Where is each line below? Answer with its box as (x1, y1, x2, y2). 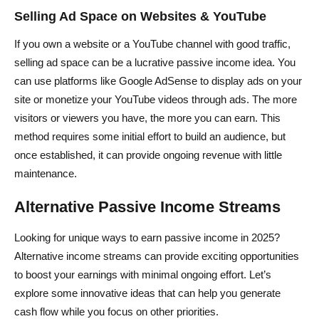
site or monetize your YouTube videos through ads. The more (14, 93, 297, 105)
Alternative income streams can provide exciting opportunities (14, 249, 299, 262)
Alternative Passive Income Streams (14, 197, 281, 216)
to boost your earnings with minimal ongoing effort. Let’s (14, 268, 271, 281)
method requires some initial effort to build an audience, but (14, 130, 286, 142)
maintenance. (14, 167, 77, 179)
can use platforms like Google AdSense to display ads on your (14, 74, 302, 87)
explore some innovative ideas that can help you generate (14, 286, 281, 299)
